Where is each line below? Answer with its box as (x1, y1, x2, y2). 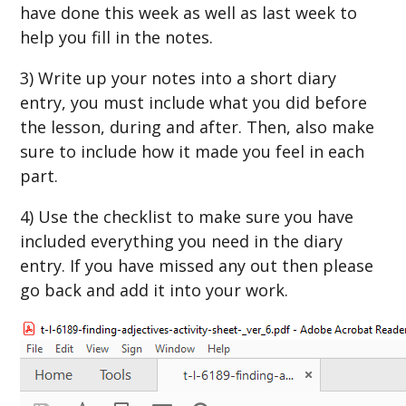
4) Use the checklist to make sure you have (20, 205, 354, 227)
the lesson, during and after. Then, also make (20, 115, 375, 138)
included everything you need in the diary (20, 229, 343, 252)
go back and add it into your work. (20, 278, 289, 301)
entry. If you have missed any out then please (20, 254, 374, 276)
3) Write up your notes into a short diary (20, 66, 337, 89)
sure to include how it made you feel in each (20, 140, 365, 162)
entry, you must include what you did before (20, 91, 368, 113)
